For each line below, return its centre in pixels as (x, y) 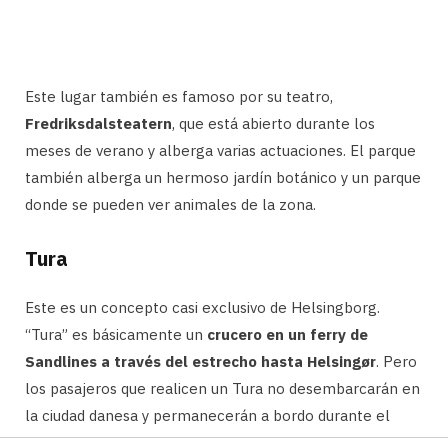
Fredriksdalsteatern (98, 124)
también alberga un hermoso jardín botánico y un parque (223, 178)
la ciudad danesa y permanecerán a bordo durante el (207, 416)
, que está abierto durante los (273, 124)
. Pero (396, 362)
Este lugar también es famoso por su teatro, (179, 97)
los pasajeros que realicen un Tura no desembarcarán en (222, 389)
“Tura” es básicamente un (116, 335)
